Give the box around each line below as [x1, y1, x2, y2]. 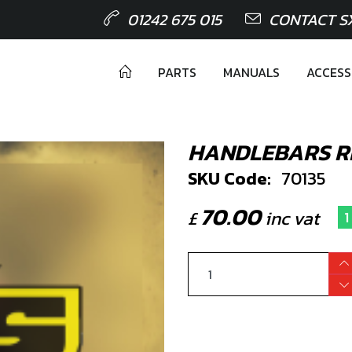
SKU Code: [188, 165, 271, 192]
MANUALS [223, 63, 280, 82]
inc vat [261, 205, 319, 232]
